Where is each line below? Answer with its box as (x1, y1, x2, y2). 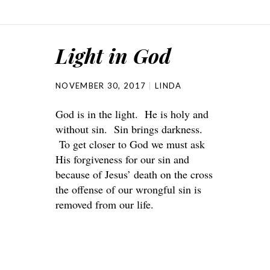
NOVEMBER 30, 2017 (55, 81, 146, 90)
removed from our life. (55, 197, 154, 212)
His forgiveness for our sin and (55, 152, 189, 166)
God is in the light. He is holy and (55, 107, 209, 121)
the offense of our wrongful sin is (55, 182, 201, 196)
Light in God (55, 42, 171, 69)
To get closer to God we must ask (55, 137, 205, 151)
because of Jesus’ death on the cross (55, 167, 213, 181)
